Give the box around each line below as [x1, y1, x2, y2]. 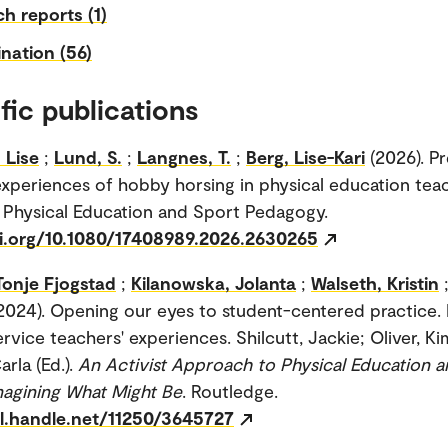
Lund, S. [54, 145, 122, 168]
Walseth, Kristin [311, 271, 439, 294]
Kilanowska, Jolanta [131, 271, 296, 294]
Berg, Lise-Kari [246, 145, 365, 168]
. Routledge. [182, 379, 278, 402]
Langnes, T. [137, 145, 231, 168]
